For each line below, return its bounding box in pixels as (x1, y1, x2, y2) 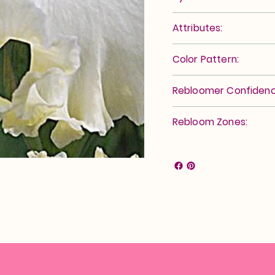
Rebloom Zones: (172, 114, 247, 129)
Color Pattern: (172, 52, 239, 66)
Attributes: (172, 20, 223, 35)
